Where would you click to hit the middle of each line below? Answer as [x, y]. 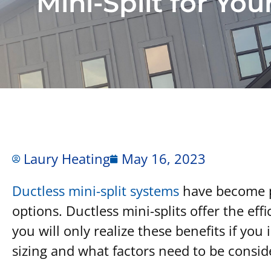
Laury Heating [67, 158]
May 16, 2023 [164, 158]
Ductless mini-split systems [96, 191]
